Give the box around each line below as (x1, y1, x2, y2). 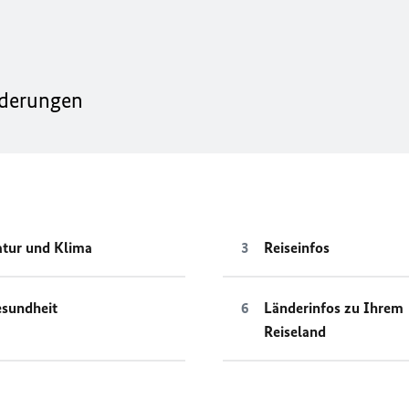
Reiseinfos (263, 238, 330, 257)
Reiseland (263, 322, 326, 341)
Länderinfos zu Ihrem (263, 299, 404, 317)
